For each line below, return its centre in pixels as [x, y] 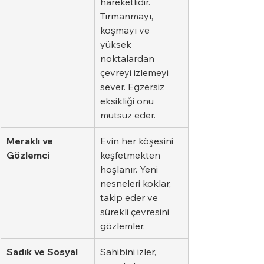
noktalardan [128, 58]
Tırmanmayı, [128, 16]
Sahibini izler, [129, 251]
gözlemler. [123, 225]
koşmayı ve [126, 30]
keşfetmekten [131, 155]
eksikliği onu [128, 100]
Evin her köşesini [138, 141]
